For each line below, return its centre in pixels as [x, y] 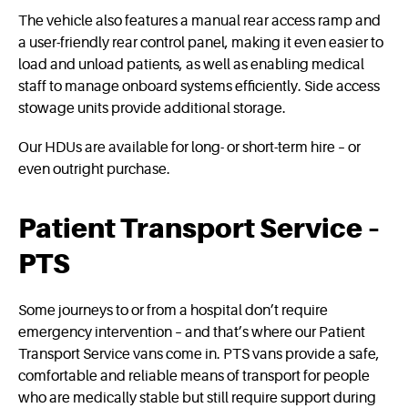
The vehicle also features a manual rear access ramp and [199, 21]
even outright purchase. [94, 170]
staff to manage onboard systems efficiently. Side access [199, 87]
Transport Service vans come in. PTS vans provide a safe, [199, 354]
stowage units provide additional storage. [152, 109]
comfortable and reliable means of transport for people [194, 376]
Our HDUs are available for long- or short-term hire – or [189, 148]
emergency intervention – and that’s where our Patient [192, 332]
